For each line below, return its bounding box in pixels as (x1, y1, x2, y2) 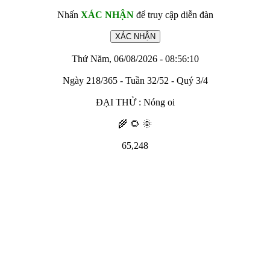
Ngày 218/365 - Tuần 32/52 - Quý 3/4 (62, 75, 208, 86)
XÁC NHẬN (80, 10, 134, 20)
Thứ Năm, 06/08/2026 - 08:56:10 (71, 54, 199, 64)
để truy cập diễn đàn (133, 10, 213, 20)
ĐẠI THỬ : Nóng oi (95, 97, 175, 107)
